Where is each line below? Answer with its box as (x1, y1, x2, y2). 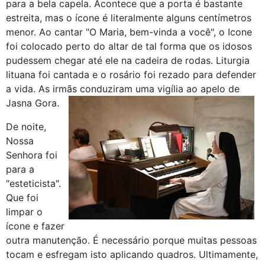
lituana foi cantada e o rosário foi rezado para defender (6, 68, 256, 80)
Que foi (6, 191, 38, 203)
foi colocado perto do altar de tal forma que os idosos (6, 40, 252, 52)
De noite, (6, 120, 46, 132)
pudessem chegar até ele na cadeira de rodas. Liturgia (6, 54, 250, 66)
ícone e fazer (6, 219, 64, 232)
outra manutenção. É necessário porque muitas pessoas (6, 234, 257, 246)
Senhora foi (6, 148, 57, 161)
